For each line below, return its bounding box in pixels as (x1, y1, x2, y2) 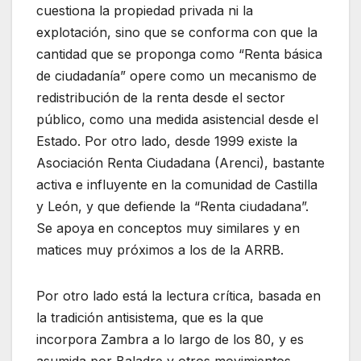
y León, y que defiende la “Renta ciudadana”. (36, 197, 309, 214)
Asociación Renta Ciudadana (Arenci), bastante (36, 154, 325, 171)
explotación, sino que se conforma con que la (36, 23, 317, 40)
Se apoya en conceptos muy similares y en (36, 219, 300, 236)
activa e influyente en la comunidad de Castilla (36, 176, 317, 193)
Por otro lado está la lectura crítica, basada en (36, 287, 321, 304)
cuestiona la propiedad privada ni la (36, 2, 253, 19)
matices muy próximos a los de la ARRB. (36, 241, 284, 258)
